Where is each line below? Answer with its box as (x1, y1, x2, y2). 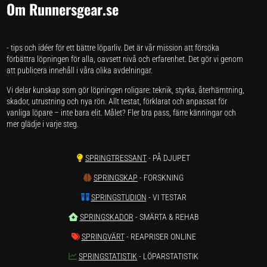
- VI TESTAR (146, 192, 187, 202)
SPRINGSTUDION (91, 192, 147, 202)
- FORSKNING (138, 172, 184, 182)
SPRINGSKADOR (79, 212, 133, 222)
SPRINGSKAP (94, 172, 138, 182)
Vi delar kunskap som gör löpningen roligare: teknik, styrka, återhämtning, (7, 85, 245, 95)
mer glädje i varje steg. (7, 119, 79, 129)
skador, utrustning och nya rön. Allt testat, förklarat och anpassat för (7, 96, 228, 106)
